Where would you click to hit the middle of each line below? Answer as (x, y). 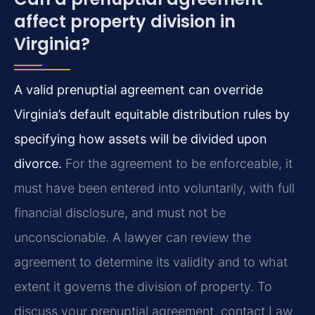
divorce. (38, 164)
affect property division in (125, 22)
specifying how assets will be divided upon (141, 139)
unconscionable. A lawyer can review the (133, 238)
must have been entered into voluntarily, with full (154, 188)
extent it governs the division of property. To (143, 287)
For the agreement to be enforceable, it (177, 164)
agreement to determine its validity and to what (151, 262)
